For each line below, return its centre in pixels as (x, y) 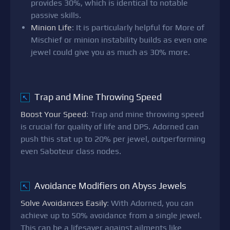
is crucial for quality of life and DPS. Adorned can (110, 127)
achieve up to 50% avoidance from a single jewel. (111, 216)
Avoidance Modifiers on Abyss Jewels (109, 186)
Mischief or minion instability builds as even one (119, 40)
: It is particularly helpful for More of (138, 28)
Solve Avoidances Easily (64, 203)
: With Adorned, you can (150, 203)
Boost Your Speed (53, 114)
